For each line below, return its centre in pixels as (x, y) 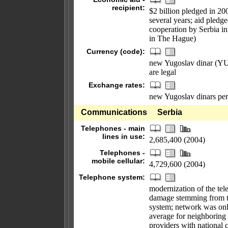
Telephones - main (113, 128)
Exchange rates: (117, 85)
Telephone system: (112, 177)
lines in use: (124, 136)
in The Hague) (173, 38)
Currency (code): (116, 51)
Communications (114, 112)
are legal (163, 72)
